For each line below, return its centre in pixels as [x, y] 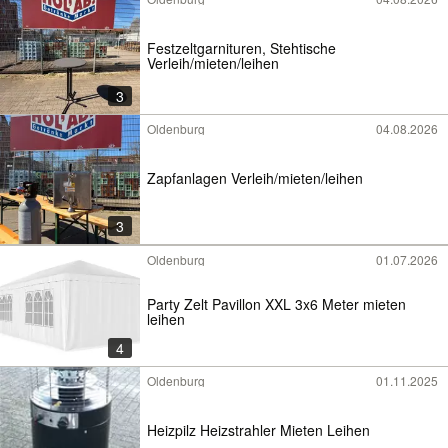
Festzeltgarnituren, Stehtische [241, 47]
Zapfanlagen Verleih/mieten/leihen [255, 177]
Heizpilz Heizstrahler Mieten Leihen [258, 429]
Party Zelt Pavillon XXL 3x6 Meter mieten [276, 304]
